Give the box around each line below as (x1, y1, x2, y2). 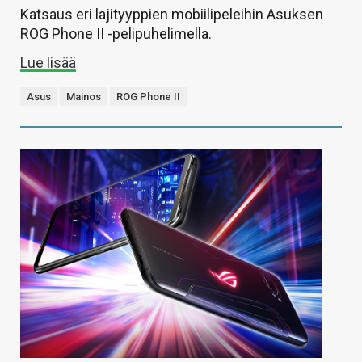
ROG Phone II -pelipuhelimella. (20, 25, 212, 43)
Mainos (66, 90, 101, 103)
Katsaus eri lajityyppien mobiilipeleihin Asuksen (20, 6, 323, 23)
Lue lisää (20, 54, 76, 72)
